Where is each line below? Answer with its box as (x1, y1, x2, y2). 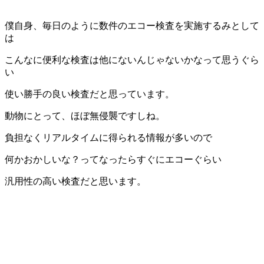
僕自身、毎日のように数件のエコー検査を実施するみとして (5, 21, 259, 31)
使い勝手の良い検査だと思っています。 (5, 89, 174, 100)
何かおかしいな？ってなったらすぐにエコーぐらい (5, 154, 222, 165)
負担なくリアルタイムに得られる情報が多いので (5, 133, 212, 143)
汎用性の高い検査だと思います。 (5, 176, 146, 187)
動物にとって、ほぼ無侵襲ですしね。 (5, 111, 165, 121)
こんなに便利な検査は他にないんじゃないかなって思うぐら (5, 55, 259, 65)
